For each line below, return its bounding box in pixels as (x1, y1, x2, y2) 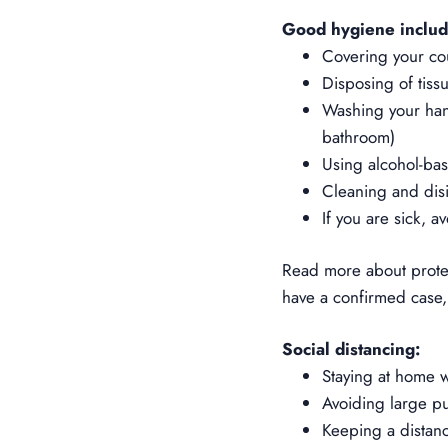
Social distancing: (282, 336, 420, 361)
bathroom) (322, 124, 395, 149)
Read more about (282, 257, 411, 282)
